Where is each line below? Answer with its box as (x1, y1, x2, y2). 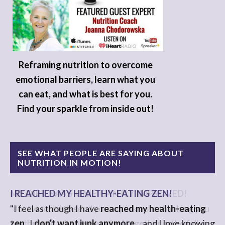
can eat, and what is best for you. (19, 88, 152, 99)
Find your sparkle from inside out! (17, 102, 154, 114)
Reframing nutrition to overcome (18, 59, 153, 70)
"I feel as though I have (10, 202, 100, 214)
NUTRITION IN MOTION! (18, 157, 122, 167)
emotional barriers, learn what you (16, 73, 155, 85)
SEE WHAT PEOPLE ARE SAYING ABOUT (18, 148, 184, 158)
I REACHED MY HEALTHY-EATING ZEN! (10, 187, 172, 199)
